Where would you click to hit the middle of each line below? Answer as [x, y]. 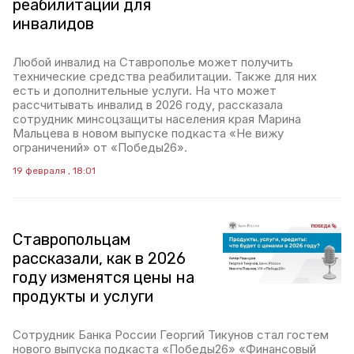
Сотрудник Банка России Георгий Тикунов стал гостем [171, 335]
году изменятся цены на [104, 277]
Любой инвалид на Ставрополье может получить [153, 62]
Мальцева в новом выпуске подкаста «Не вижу [148, 133]
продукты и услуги [83, 296]
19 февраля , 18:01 [54, 171]
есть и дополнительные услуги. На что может [145, 90]
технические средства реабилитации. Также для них [165, 76]
